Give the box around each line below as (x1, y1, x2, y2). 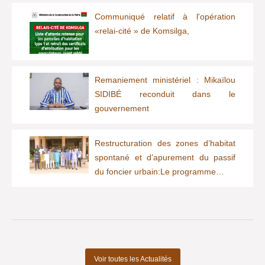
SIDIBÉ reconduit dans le (95, 89, 235, 99)
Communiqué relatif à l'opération (95, 11, 235, 21)
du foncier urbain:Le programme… (95, 166, 224, 176)
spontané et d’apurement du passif (95, 152, 235, 162)
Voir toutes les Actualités (93, 254, 172, 263)
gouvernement (95, 103, 149, 113)
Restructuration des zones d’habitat (95, 138, 235, 148)
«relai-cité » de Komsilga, (95, 25, 189, 35)
